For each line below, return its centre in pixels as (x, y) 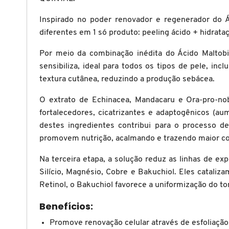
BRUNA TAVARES (48, 51)
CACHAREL (38, 152)
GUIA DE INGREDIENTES (61, 25)
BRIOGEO (35, 18)
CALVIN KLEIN (43, 185)
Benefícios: (66, 206)
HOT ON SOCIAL (47, 59)
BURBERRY (38, 85)
